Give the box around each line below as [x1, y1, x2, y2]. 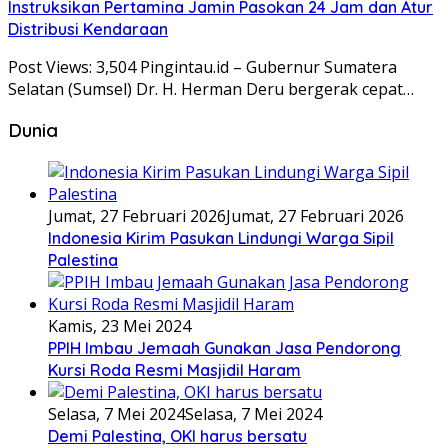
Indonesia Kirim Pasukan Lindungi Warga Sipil [48, 228, 394, 249]
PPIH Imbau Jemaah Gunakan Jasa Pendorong [48, 338, 401, 359]
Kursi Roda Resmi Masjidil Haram [48, 360, 301, 381]
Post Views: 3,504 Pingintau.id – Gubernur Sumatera [8, 55, 397, 78]
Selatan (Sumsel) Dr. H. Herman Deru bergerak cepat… [8, 77, 414, 100]
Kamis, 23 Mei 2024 [48, 315, 191, 338]
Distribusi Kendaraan [8, 18, 168, 39]
